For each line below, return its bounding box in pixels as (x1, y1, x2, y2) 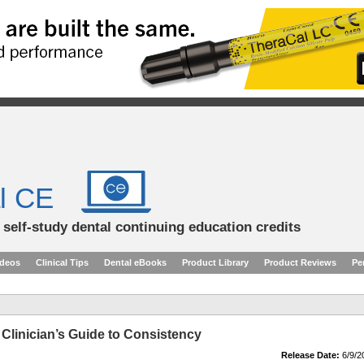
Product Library (182, 258, 249, 267)
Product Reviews (264, 258, 336, 267)
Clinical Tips (36, 258, 89, 267)
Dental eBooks (104, 258, 167, 267)
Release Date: (281, 350, 340, 360)
